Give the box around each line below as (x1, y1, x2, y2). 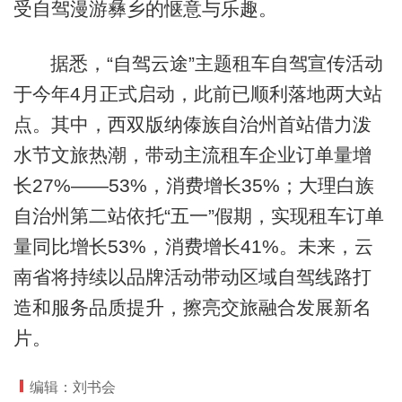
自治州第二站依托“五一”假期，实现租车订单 (13, 205, 384, 227)
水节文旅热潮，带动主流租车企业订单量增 (13, 144, 371, 166)
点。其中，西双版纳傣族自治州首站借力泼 (13, 114, 371, 135)
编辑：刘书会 (30, 379, 117, 395)
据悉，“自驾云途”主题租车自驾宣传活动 (49, 53, 383, 74)
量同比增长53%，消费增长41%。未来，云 (13, 236, 373, 258)
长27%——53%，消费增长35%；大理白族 (13, 175, 374, 197)
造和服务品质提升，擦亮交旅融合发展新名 (13, 297, 371, 319)
